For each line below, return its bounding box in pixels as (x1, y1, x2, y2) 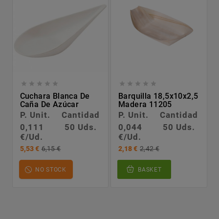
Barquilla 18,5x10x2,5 (118, 91, 198, 101)
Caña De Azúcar (20, 99, 79, 109)
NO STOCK (35, 166, 66, 173)
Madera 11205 (118, 99, 172, 109)
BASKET (138, 166, 162, 173)
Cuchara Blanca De (20, 91, 90, 101)
